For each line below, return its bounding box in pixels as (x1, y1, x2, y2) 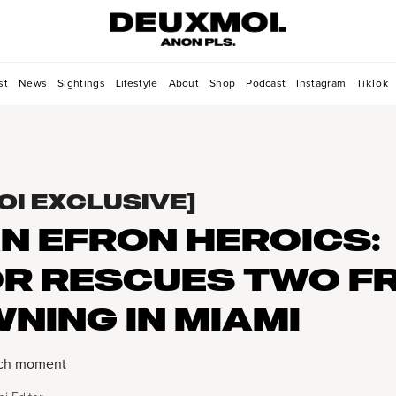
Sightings (57, 78, 105, 89)
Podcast (246, 78, 286, 89)
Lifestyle (115, 78, 158, 89)
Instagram (296, 78, 346, 89)
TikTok (356, 78, 388, 89)
